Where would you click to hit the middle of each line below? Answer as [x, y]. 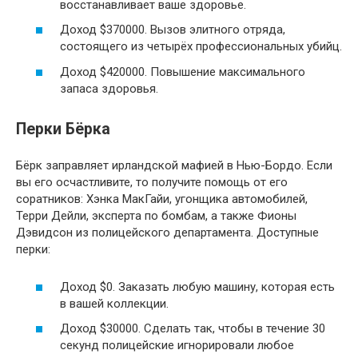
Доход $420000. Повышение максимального [183, 72]
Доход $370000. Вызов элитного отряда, [173, 30]
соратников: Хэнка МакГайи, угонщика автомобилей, [162, 199]
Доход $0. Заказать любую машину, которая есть [197, 286]
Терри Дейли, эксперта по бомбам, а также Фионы [156, 216]
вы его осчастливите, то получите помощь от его [152, 182]
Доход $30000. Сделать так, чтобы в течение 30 [193, 328]
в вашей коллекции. [114, 303]
